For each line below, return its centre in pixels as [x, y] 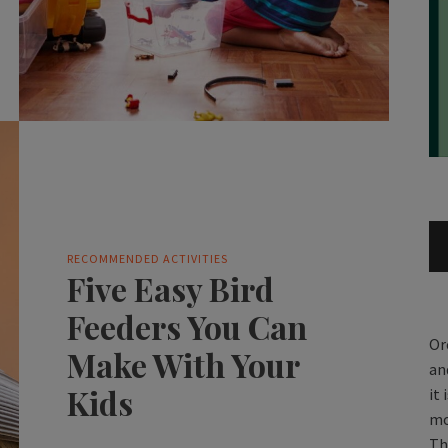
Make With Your [182, 365]
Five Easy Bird [170, 289]
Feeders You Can [186, 327]
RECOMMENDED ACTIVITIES [147, 259]
